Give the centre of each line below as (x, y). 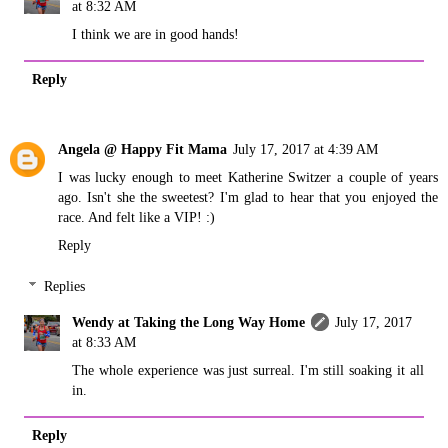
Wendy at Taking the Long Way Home (189, 322)
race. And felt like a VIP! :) (136, 216)
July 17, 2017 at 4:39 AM (305, 148)
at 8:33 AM (104, 342)
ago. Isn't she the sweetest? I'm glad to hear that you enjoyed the (248, 196)
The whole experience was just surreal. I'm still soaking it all (248, 370)
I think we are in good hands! (156, 33)
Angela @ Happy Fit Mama (142, 148)
